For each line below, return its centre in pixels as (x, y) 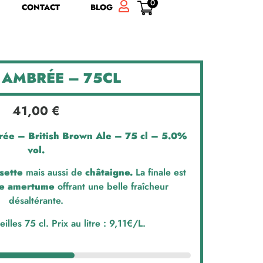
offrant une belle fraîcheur (111, 187)
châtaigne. (110, 173)
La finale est (161, 173)
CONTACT (41, 7)
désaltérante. (36, 201)
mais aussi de (54, 173)
